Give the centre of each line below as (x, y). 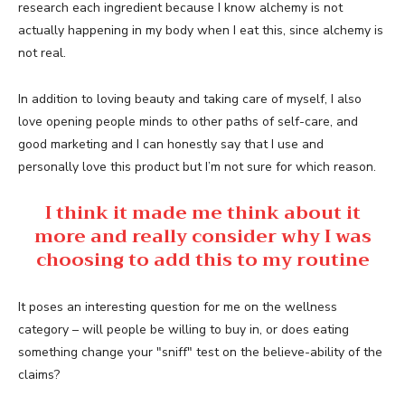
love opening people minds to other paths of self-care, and (188, 121)
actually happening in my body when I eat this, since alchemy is (201, 30)
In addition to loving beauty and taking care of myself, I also (190, 99)
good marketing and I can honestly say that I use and (171, 144)
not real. (42, 52)
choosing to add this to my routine (202, 259)
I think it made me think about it (202, 212)
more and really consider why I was (202, 236)
